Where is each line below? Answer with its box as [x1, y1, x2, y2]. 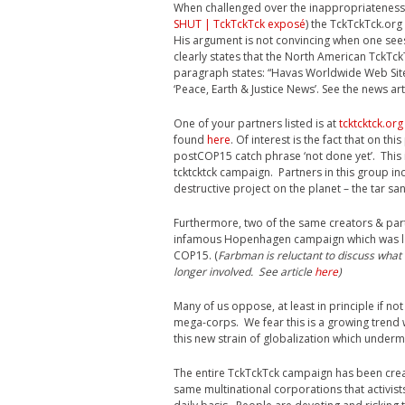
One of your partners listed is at [174, 116, 339, 131]
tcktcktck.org [339, 116, 403, 131]
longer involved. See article [174, 264, 315, 279]
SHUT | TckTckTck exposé [174, 16, 306, 32]
